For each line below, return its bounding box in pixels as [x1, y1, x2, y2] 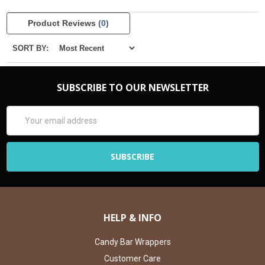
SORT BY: [12, 44, 51, 53]
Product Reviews [27, 18, 98, 28]
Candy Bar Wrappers [94, 237, 171, 247]
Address [6, 119, 38, 130]
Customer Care [104, 254, 161, 264]
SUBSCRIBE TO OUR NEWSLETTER [56, 81, 209, 95]
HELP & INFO [104, 211, 161, 225]
